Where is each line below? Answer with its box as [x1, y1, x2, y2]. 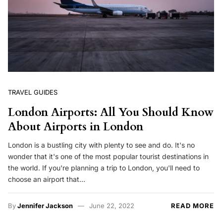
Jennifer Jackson [17, 202, 73, 210]
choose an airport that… [8, 175, 85, 184]
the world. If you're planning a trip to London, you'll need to [8, 164, 200, 172]
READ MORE [171, 202, 214, 210]
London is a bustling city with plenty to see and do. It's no [8, 141, 195, 150]
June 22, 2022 [89, 202, 134, 210]
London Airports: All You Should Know [8, 104, 214, 120]
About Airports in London [8, 118, 143, 134]
